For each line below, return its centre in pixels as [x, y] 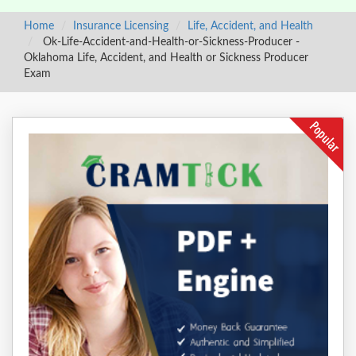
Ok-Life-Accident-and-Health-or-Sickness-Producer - [170, 42]
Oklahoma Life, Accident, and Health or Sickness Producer [166, 58]
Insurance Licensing [121, 26]
